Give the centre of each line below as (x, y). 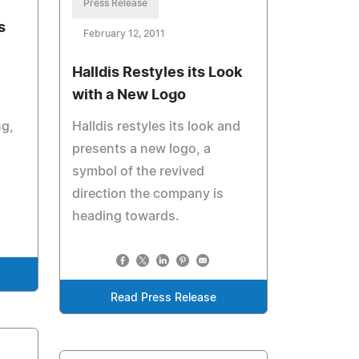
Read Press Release (164, 298)
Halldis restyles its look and (157, 127)
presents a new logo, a (142, 149)
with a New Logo (129, 95)
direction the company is (148, 194)
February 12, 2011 (125, 34)
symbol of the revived (139, 171)
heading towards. (126, 216)
